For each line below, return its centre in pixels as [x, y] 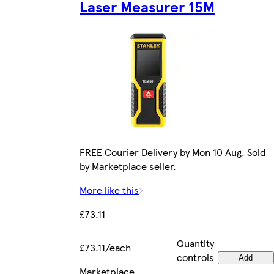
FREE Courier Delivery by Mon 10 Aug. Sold [172, 152]
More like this [109, 190]
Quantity [195, 243]
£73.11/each [105, 248]
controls [195, 257]
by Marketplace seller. [128, 166]
